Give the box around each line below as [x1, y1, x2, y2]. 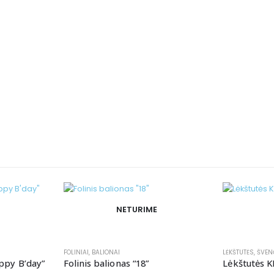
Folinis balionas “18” [63, 256, 149, 269]
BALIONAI [91, 247, 120, 257]
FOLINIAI [63, 247, 89, 257]
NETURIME [116, 204, 158, 215]
